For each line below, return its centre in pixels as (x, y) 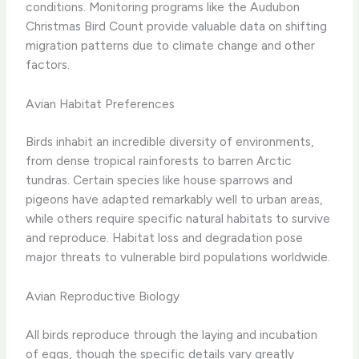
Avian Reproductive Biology (103, 296)
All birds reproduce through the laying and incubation (172, 334)
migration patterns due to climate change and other (171, 46)
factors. (48, 65)
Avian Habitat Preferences (101, 104)
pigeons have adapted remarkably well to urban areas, (175, 200)
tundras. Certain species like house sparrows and (159, 180)
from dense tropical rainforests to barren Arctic (159, 161)
